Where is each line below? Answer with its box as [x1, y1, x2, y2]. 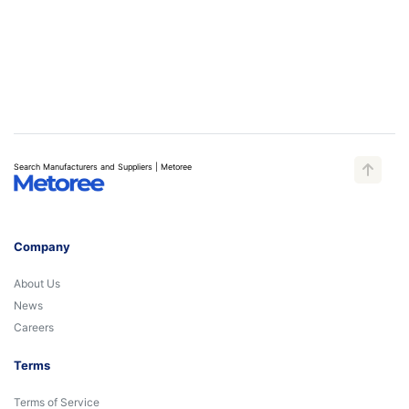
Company [14, 239, 70, 254]
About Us [14, 277, 60, 290]
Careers [14, 320, 54, 334]
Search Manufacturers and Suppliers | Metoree [14, 162, 192, 172]
